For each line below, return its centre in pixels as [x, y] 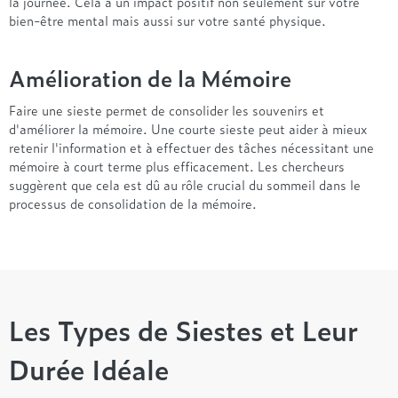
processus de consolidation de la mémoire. [133, 203]
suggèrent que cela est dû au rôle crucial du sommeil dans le [185, 184]
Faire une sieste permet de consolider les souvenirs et [167, 109]
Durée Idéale [89, 368]
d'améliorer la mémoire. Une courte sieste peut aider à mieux [188, 128]
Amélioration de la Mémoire [150, 78]
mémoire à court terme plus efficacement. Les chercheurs [177, 165]
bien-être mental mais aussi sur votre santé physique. [167, 20]
